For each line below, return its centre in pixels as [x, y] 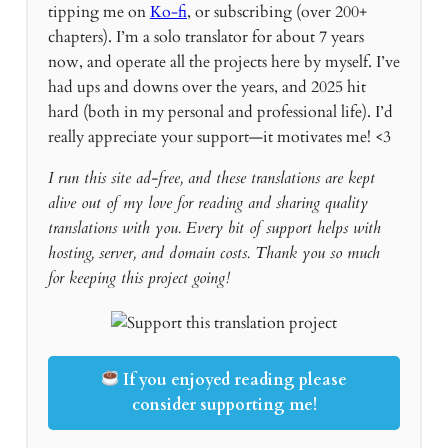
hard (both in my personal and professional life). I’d [220, 112]
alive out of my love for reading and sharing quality [207, 202]
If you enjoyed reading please [233, 379]
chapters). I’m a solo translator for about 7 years [205, 37]
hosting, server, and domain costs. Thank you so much [213, 252]
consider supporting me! [224, 404]
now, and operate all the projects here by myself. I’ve [223, 62]
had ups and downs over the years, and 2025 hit [206, 87]
